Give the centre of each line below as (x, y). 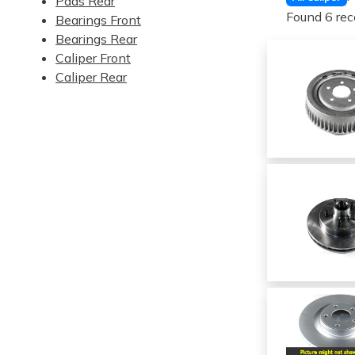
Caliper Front (93, 58)
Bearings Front (98, 20)
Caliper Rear (91, 77)
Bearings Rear (96, 39)
